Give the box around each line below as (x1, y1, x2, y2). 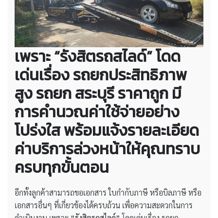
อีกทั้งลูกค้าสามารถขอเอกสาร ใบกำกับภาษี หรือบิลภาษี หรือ (15, 187, 201, 198)
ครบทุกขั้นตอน (15, 155, 109, 179)
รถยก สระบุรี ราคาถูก (36, 81, 168, 105)
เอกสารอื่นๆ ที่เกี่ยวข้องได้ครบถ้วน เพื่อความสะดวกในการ (15, 200, 193, 210)
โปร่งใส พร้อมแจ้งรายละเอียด (15, 118, 199, 142)
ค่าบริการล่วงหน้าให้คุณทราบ (15, 137, 200, 161)
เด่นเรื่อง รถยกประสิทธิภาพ (15, 63, 187, 87)
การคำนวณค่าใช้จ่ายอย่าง (15, 100, 180, 124)
